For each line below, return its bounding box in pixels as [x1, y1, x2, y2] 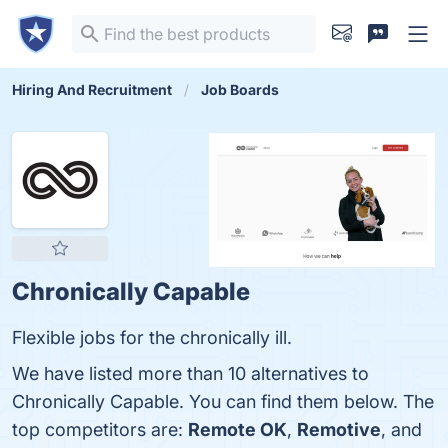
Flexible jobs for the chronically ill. [12, 327, 292, 348]
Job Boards [201, 81, 279, 98]
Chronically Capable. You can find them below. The [12, 391, 434, 412]
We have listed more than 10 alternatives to [12, 363, 369, 384]
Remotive [297, 419, 381, 440]
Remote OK [188, 419, 287, 440]
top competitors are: [12, 419, 188, 440]
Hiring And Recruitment [12, 81, 172, 98]
